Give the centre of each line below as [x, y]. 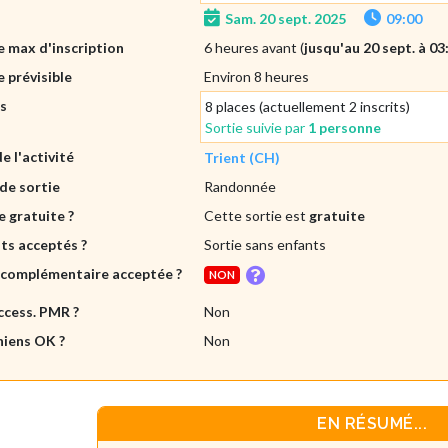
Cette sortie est [257, 215]
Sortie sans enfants [265, 244]
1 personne [345, 127]
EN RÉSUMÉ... [372, 424]
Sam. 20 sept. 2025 [286, 18]
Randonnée [240, 186]
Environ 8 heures [257, 76]
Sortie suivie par [257, 127]
